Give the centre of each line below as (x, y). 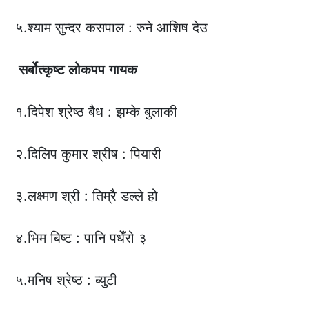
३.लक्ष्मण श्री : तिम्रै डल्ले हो (87, 196)
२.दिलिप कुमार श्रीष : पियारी (89, 154)
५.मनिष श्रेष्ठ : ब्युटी (67, 280)
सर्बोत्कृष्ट (40, 70)
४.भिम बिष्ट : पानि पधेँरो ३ (81, 238)
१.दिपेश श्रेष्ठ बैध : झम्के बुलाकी (97, 112)
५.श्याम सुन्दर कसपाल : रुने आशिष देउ (112, 28)
